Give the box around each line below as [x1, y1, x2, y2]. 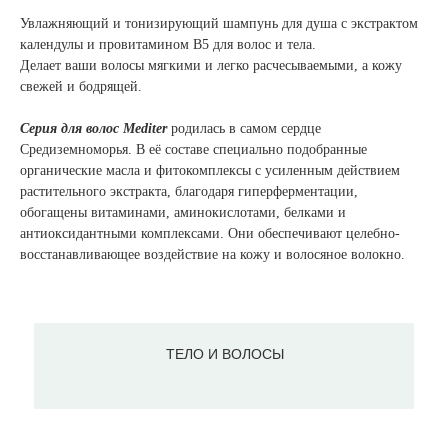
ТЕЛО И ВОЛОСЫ [165, 346, 284, 363]
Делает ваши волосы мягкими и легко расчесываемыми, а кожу [20, 58, 402, 74]
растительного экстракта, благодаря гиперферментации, [20, 184, 358, 200]
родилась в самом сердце [167, 121, 321, 137]
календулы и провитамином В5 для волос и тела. [20, 37, 316, 53]
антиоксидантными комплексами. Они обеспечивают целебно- [20, 226, 400, 242]
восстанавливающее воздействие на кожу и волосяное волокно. [20, 247, 405, 263]
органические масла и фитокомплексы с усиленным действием [20, 163, 400, 179]
